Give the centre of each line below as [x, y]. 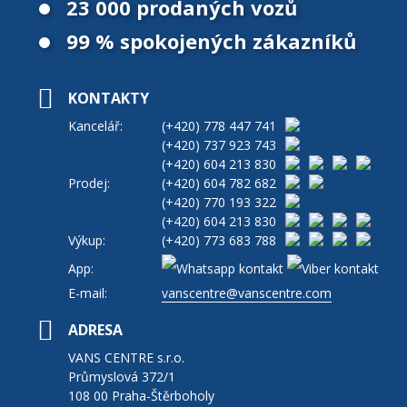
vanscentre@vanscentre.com [246, 293]
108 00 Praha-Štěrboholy [142, 395]
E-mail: [88, 293]
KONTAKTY [109, 98]
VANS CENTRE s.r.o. [127, 357]
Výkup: [87, 240]
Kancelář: [96, 125]
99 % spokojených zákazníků [212, 40]
